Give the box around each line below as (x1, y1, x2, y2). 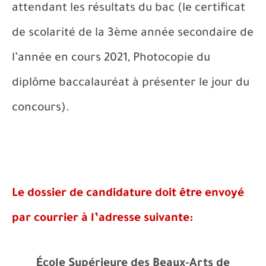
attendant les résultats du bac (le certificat (12, 2, 245, 15)
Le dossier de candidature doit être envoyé (12, 188, 244, 201)
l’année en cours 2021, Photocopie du (12, 52, 210, 65)
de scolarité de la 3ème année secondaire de (12, 27, 254, 40)
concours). (12, 102, 69, 115)
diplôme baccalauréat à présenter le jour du (12, 77, 249, 90)
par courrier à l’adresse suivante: (12, 213, 193, 226)
